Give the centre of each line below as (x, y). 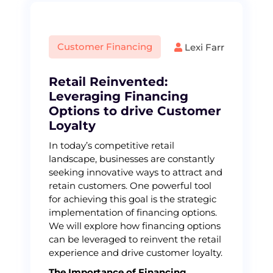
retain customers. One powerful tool (130, 186)
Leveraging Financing (119, 96)
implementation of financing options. (133, 212)
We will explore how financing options (135, 226)
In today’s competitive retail (112, 145)
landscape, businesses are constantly (132, 159)
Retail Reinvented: (108, 82)
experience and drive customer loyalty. (136, 253)
